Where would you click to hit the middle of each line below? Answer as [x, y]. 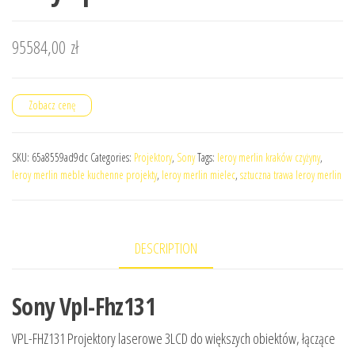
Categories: [112, 158]
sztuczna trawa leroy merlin [291, 175]
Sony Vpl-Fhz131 [84, 306]
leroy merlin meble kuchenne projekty [84, 175]
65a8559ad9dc [60, 158]
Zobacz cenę [52, 105]
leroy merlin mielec [198, 175]
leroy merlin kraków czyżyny [269, 158]
